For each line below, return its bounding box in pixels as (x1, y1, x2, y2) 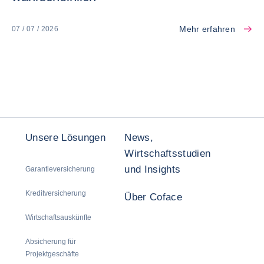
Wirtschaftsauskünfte (25, 213, 91, 222)
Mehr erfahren (179, 24, 235, 34)
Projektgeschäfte (25, 250, 79, 258)
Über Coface (124, 192, 183, 203)
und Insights (124, 164, 181, 175)
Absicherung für (25, 237, 76, 246)
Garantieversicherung (25, 165, 95, 173)
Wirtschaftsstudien (124, 148, 211, 159)
